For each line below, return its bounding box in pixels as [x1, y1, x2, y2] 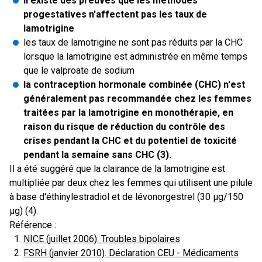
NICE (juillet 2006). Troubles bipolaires [23, 233, 180, 244]
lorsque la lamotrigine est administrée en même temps [23, 51, 247, 62]
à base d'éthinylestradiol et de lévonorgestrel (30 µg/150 [9, 191, 243, 202]
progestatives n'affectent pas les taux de [23, 9, 207, 20]
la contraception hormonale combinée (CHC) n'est [23, 79, 245, 90]
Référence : [9, 219, 56, 230]
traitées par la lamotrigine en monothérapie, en [23, 107, 233, 118]
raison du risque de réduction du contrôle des [23, 121, 225, 132]
